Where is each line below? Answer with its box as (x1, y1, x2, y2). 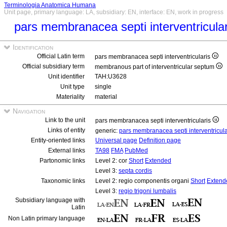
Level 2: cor (95, 157, 129, 164)
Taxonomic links (41, 177, 85, 184)
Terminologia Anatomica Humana (4, 2, 96, 9)
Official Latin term (37, 53, 85, 60)
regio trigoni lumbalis (119, 187, 176, 195)
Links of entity (48, 127, 85, 134)
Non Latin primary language (8, 215, 85, 222)
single (95, 83, 111, 90)
